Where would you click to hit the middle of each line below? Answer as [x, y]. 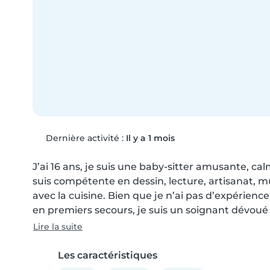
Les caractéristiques [108, 255]
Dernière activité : [84, 138]
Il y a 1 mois [150, 138]
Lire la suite [58, 226]
